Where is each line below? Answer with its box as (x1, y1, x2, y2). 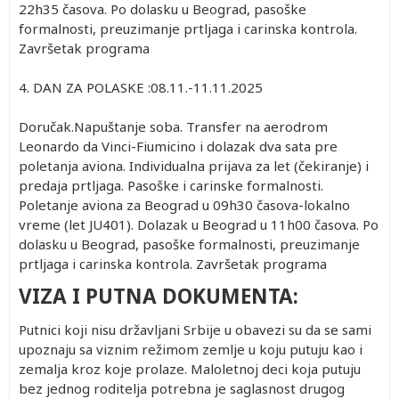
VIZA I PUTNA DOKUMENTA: (19, 281, 298, 310)
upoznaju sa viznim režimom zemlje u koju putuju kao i (19, 339, 362, 358)
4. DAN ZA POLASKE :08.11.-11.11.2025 (19, 77, 263, 96)
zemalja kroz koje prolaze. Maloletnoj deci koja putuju (19, 359, 361, 378)
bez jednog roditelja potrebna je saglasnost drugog (19, 379, 345, 397)
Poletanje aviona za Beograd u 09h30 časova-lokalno (19, 195, 350, 214)
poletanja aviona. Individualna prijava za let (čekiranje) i (19, 156, 369, 175)
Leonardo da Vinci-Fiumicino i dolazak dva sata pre (19, 136, 338, 155)
